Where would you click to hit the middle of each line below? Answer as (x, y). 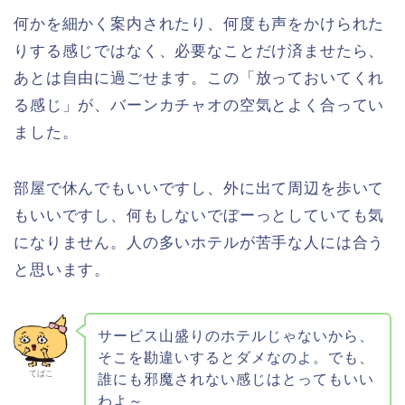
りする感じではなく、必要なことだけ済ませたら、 (199, 51)
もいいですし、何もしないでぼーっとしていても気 (199, 215)
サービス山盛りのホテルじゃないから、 (235, 336)
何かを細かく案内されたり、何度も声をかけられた (199, 24)
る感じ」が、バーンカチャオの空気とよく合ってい (199, 105)
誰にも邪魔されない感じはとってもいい (235, 380)
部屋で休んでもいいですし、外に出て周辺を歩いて (199, 188)
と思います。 (62, 269)
